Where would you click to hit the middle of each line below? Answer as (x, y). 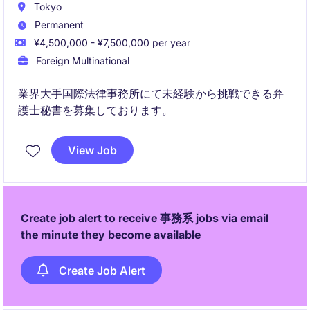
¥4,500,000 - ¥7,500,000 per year (111, 43)
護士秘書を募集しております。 (95, 110)
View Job (92, 150)
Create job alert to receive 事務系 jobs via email (145, 218)
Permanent (58, 25)
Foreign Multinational (81, 61)
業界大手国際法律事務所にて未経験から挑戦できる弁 (151, 93)
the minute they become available (111, 235)
